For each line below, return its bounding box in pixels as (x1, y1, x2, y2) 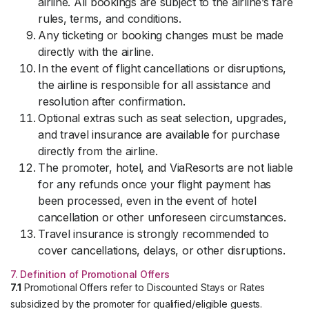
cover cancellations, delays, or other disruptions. (38, 243, 286, 257)
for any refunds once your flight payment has (38, 177, 271, 191)
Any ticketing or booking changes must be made (38, 28, 283, 42)
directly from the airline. (38, 144, 158, 158)
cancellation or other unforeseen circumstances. (38, 210, 286, 224)
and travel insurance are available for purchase (38, 128, 280, 141)
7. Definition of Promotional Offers (10, 268, 170, 280)
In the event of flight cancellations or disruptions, (38, 61, 286, 75)
